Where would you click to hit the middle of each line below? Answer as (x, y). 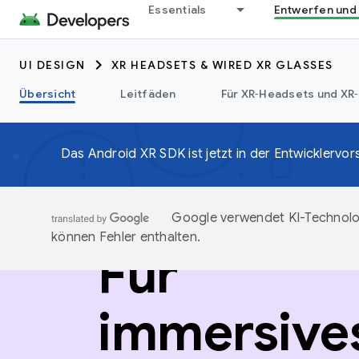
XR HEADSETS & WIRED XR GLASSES (222, 65)
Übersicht (48, 94)
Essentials (177, 10)
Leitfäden (148, 94)
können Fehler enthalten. (126, 237)
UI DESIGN (52, 65)
